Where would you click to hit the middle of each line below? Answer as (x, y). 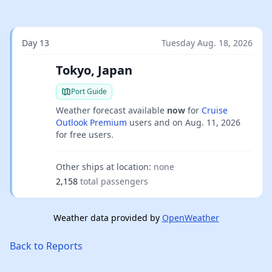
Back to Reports (46, 246)
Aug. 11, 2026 (213, 122)
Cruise (215, 110)
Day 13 (36, 43)
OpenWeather (190, 218)
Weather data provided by (107, 218)
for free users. (85, 134)
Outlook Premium (91, 122)
